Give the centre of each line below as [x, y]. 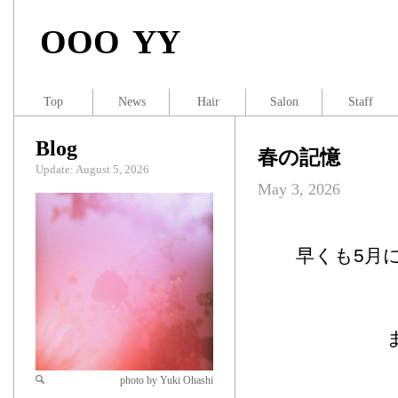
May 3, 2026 [299, 189]
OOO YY [110, 42]
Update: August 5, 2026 [92, 169]
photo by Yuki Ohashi [167, 380]
